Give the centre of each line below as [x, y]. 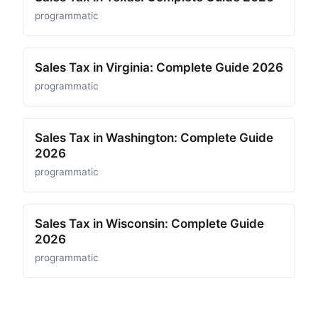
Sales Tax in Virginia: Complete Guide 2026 [159, 67]
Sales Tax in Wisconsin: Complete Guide [149, 224]
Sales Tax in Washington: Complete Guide [154, 138]
